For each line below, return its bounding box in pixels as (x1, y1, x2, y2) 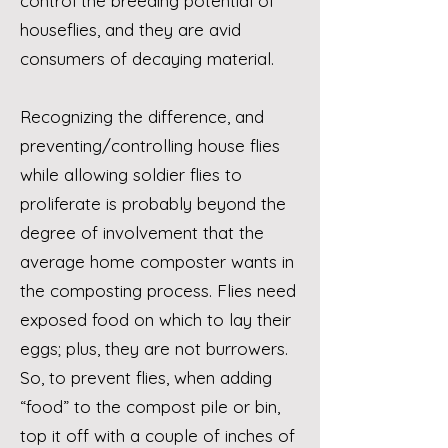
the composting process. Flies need (20, 280, 296, 301)
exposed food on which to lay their (20, 309, 291, 330)
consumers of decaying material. (20, 48, 274, 69)
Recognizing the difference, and (20, 106, 264, 127)
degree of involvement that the (20, 222, 264, 243)
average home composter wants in (20, 251, 294, 272)
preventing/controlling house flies (20, 135, 280, 156)
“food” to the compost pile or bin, (20, 396, 280, 417)
